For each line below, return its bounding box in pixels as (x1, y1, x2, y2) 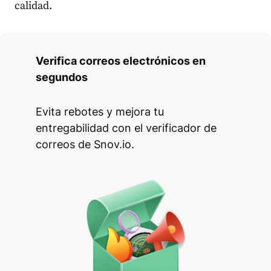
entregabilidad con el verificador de (36, 122, 217, 135)
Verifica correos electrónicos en (36, 54, 206, 68)
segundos (36, 71, 88, 84)
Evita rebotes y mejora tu (36, 105, 164, 119)
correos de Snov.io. (36, 138, 134, 151)
